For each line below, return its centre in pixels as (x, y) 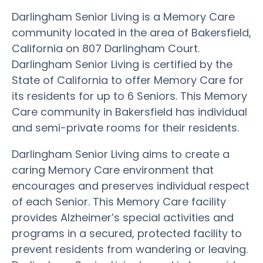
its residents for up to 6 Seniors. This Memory (129, 96)
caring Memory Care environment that (113, 170)
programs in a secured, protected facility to (127, 233)
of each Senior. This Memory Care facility (119, 201)
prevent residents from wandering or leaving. (130, 249)
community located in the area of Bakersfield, (131, 32)
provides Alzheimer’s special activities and (123, 217)
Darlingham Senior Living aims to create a (121, 154)
